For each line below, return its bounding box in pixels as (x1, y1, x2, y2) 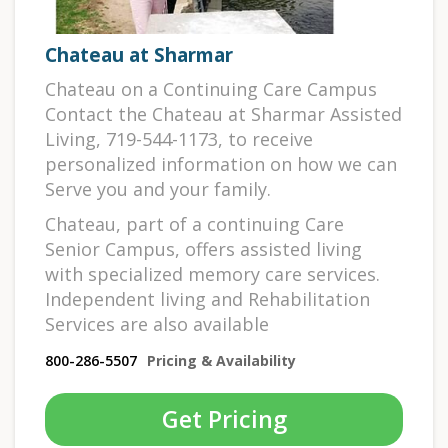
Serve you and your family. (45, 176, 271, 201)
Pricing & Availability (147, 350, 296, 370)
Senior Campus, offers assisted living (45, 236, 362, 261)
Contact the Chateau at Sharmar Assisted (45, 101, 402, 126)
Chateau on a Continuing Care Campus (45, 76, 377, 101)
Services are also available (45, 311, 269, 336)
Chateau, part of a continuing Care (45, 211, 344, 236)
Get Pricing (161, 402, 287, 435)
